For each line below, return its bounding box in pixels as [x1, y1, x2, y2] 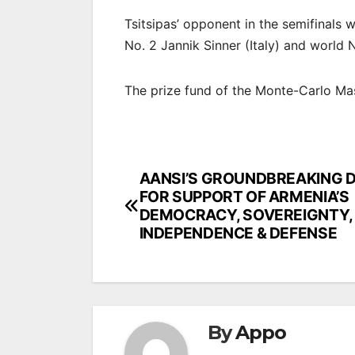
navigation [124, 198, 252, 230]
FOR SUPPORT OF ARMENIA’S [139, 187, 349, 207]
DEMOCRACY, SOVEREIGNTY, [139, 205, 353, 225]
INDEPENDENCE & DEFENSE [139, 223, 338, 243]
